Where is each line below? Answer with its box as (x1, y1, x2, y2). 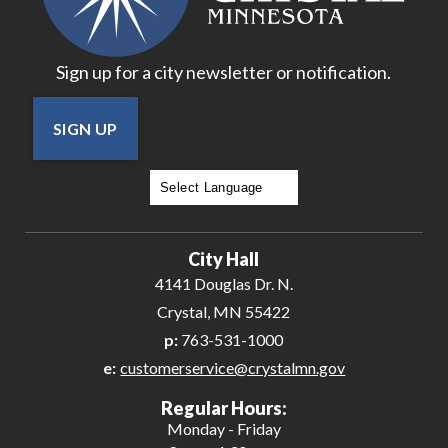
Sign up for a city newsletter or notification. (56, 60, 392, 83)
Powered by (148, 207, 235, 227)
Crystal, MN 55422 (157, 302, 291, 322)
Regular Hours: (160, 397, 287, 420)
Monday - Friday (166, 419, 281, 439)
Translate (234, 207, 300, 227)
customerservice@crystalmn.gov (120, 358, 346, 378)
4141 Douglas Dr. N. (154, 274, 293, 294)
